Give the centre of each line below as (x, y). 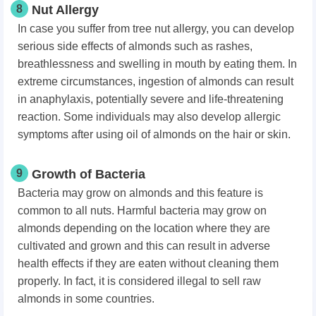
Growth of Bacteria (89, 174)
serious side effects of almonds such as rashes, (135, 46)
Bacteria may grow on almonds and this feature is (140, 193)
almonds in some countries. (86, 298)
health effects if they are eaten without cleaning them (148, 263)
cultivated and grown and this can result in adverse (144, 245)
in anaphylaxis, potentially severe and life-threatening (151, 99)
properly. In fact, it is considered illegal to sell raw (139, 281)
